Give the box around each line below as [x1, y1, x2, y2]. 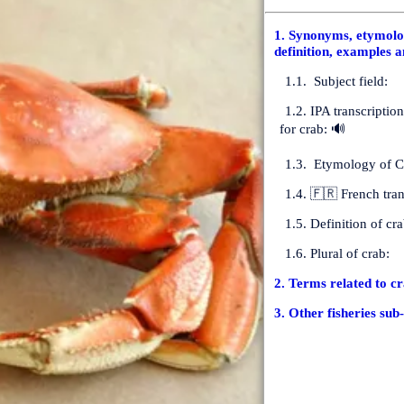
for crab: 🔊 [279, 120, 345, 136]
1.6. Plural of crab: [284, 244, 390, 261]
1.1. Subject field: [284, 72, 388, 88]
